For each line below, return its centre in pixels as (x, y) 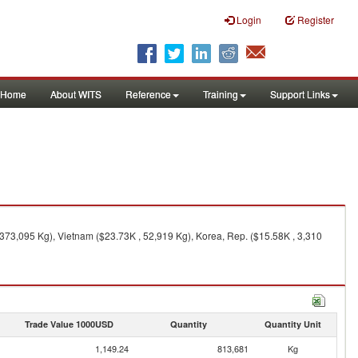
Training (221, 94)
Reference (148, 94)
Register (316, 20)
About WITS (76, 94)
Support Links (300, 94)
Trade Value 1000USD (69, 324)
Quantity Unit (292, 324)
